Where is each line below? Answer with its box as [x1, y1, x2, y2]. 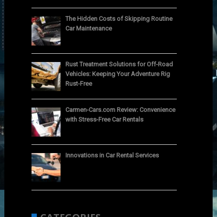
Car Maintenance [65, 25, 112, 32]
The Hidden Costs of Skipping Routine [65, 15, 173, 23]
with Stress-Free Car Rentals [65, 116, 144, 124]
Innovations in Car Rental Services [65, 152, 159, 159]
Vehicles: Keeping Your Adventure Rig [65, 70, 170, 78]
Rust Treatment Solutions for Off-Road [65, 61, 173, 68]
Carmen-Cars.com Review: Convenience [65, 106, 176, 114]
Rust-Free [65, 80, 93, 88]
